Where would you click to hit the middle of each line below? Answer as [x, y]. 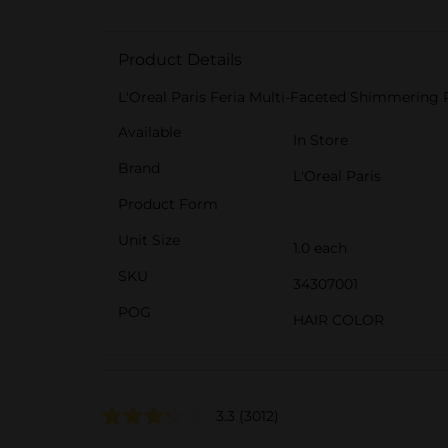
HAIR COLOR [338, 320]
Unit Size [149, 240]
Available [149, 132]
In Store [320, 140]
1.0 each [320, 248]
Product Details [180, 59]
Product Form [168, 204]
